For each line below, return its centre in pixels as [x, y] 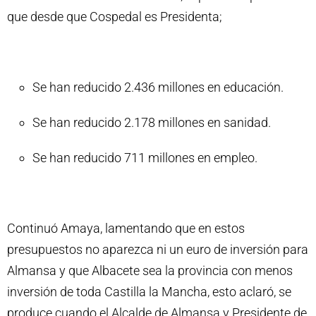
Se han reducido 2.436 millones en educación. [158, 87]
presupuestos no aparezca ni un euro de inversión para [158, 249]
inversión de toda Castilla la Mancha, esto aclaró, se [149, 291]
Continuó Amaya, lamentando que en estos [126, 228]
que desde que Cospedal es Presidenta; [115, 16]
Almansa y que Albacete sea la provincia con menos [150, 270]
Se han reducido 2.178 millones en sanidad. [152, 122]
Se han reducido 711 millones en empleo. [145, 157]
